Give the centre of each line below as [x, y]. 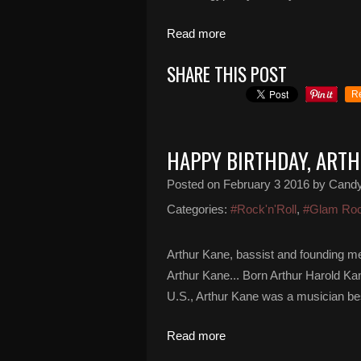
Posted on [195, 184]
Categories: [197, 209]
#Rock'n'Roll [263, 209]
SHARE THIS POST [227, 74]
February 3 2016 [266, 184]
